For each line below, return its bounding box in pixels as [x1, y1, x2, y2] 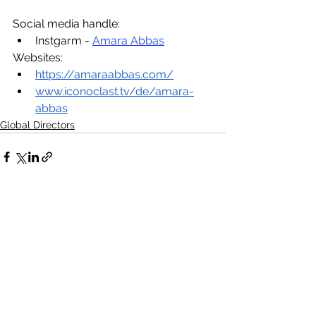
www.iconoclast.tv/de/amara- [35, 85, 194, 98]
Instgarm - [35, 34, 92, 47]
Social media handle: [13, 17, 120, 30]
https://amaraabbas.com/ [35, 68, 174, 81]
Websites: [13, 51, 63, 64]
